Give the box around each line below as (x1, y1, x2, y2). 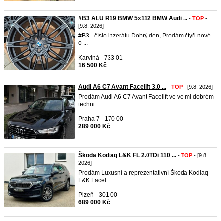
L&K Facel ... (78, 177, 112, 184)
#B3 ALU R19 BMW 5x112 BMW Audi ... (78, 15, 187, 22)
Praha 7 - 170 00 (78, 115, 123, 122)
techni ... (78, 101, 101, 108)
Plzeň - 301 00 (78, 191, 117, 198)
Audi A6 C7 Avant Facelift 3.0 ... (78, 83, 166, 90)
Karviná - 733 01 (78, 54, 123, 61)
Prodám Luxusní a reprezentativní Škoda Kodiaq (78, 169, 208, 176)
